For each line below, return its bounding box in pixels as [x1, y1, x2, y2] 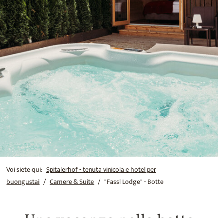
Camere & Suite [50, 176, 94, 188]
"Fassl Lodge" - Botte [104, 176, 164, 188]
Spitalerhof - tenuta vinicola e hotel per [46, 163, 156, 176]
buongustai [6, 176, 40, 188]
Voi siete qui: [6, 163, 43, 176]
